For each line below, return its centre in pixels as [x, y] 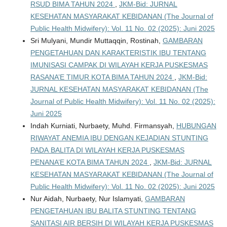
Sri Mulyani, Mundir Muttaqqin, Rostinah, [96, 40]
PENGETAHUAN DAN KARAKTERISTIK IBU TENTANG [118, 52]
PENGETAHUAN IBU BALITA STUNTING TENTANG [113, 211]
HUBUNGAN [196, 125]
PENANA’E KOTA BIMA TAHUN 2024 [90, 162]
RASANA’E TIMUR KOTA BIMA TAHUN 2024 [102, 77]
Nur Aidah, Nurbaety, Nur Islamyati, [87, 198]
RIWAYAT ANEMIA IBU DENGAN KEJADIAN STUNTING [119, 138]
